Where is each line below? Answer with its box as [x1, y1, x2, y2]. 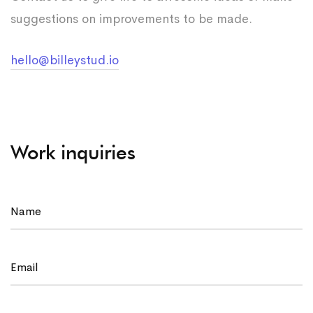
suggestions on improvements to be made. [10, 11, 256, 27]
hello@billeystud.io [10, 52, 119, 68]
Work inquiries [10, 140, 136, 164]
